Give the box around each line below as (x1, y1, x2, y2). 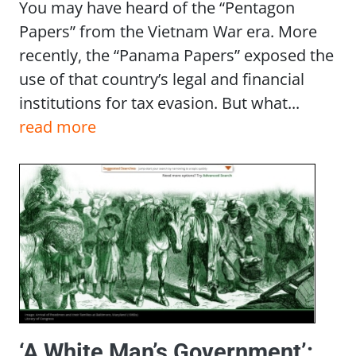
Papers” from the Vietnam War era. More (19, 19, 317, 42)
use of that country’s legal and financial (19, 67, 304, 90)
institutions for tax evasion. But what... (19, 91, 300, 114)
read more (19, 114, 96, 137)
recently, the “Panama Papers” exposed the (19, 43, 334, 66)
